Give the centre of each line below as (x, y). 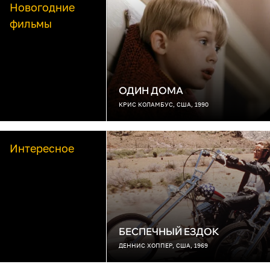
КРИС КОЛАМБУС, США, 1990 (164, 104)
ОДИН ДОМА (151, 90)
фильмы (31, 24)
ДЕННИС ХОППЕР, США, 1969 (163, 245)
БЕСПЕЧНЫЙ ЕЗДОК (169, 231)
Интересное (42, 148)
